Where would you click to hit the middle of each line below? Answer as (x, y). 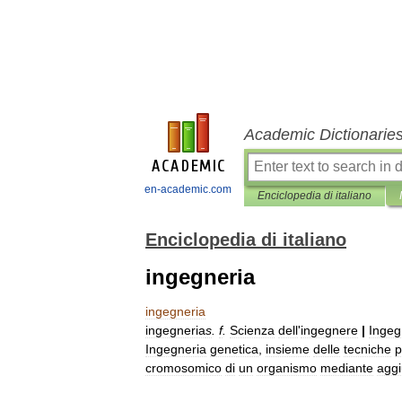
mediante (347, 368)
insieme (288, 349)
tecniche (367, 349)
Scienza (252, 330)
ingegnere (329, 330)
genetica (234, 349)
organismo (287, 368)
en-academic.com (188, 189)
